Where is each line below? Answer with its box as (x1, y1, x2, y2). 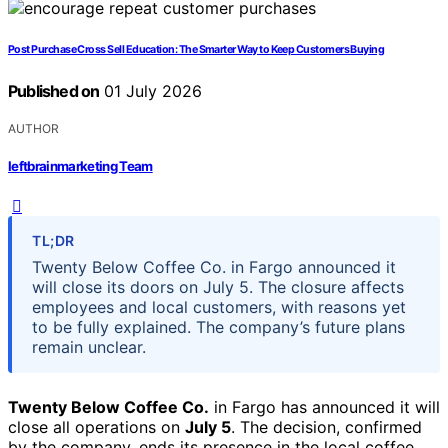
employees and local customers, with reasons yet (32, 297, 406, 318)
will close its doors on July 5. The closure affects (32, 277, 404, 298)
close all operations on (8, 417, 185, 438)
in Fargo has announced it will (209, 397, 440, 418)
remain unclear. (32, 337, 146, 358)
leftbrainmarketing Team (8, 158, 153, 175)
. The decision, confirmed (231, 417, 422, 438)
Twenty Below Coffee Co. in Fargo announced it (32, 257, 396, 278)
